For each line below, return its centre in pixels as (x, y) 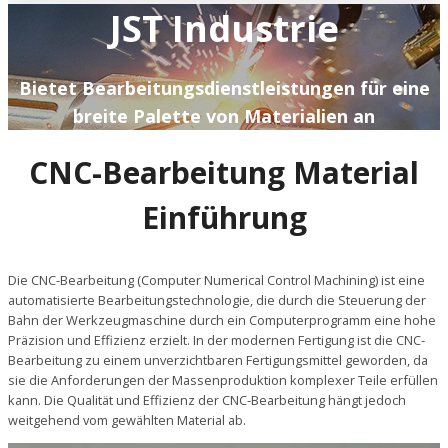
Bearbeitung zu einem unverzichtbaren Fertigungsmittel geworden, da (218, 359)
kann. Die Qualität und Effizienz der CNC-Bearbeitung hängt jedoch (207, 399)
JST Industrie (224, 28)
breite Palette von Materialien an (224, 115)
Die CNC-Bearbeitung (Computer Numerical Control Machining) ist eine (216, 279)
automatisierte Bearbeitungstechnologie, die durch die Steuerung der (217, 299)
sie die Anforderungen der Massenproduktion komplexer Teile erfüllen (223, 379)
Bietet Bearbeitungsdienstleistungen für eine (224, 87)
